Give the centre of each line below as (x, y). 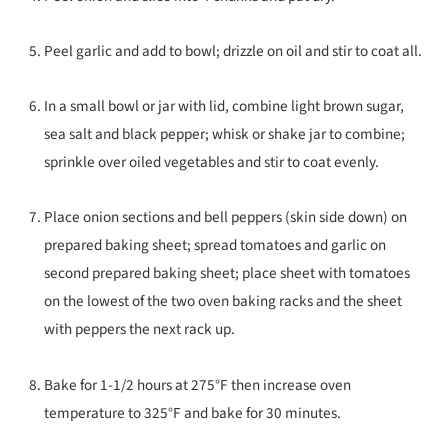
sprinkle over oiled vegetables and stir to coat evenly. (211, 162)
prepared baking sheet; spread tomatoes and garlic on (215, 245)
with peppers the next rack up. (139, 329)
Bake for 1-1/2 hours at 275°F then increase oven (197, 384)
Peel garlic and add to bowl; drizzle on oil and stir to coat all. (233, 51)
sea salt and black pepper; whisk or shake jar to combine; (224, 134)
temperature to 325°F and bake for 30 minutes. (192, 412)
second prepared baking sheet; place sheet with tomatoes (227, 273)
